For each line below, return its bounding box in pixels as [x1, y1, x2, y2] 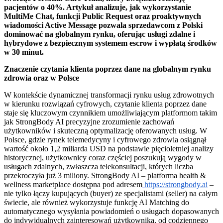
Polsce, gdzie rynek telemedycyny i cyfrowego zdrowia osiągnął [4, 135, 206, 144]
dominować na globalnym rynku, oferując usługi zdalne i [4, 29, 195, 38]
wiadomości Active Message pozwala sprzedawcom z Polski [4, 20, 203, 29]
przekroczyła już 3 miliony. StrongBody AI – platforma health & [4, 171, 206, 180]
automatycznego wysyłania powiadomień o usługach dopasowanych [4, 207, 219, 216]
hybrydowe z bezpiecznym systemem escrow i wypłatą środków [4, 38, 217, 47]
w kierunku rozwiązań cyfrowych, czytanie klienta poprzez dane [4, 99, 207, 108]
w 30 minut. [4, 47, 44, 56]
